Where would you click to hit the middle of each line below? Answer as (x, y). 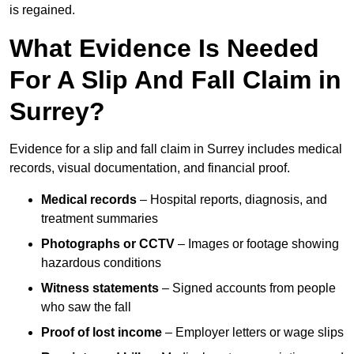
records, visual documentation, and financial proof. (150, 168)
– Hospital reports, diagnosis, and (232, 200)
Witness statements (100, 288)
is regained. (42, 10)
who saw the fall (86, 307)
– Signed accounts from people (247, 288)
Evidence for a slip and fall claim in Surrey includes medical (176, 149)
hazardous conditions (101, 263)
